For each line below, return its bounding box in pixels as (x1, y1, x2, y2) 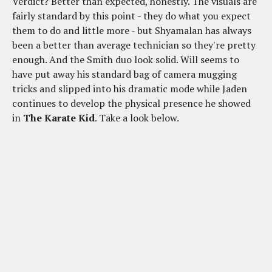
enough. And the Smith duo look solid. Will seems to (12, 53, 239, 67)
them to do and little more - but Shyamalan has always (12, 24, 251, 38)
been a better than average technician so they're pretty (12, 38, 256, 52)
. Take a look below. (95, 111, 179, 125)
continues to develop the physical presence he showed (12, 97, 251, 110)
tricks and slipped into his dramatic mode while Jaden (12, 82, 247, 96)
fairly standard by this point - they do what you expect (12, 9, 251, 23)
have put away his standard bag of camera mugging (12, 67, 237, 81)
